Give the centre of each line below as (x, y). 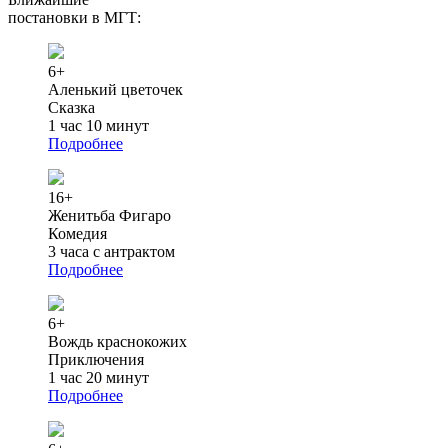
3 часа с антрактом (111, 251)
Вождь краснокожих (117, 341)
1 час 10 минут (98, 125)
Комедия (77, 233)
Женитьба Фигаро (109, 215)
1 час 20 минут (98, 377)
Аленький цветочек (115, 89)
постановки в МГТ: (74, 17)
